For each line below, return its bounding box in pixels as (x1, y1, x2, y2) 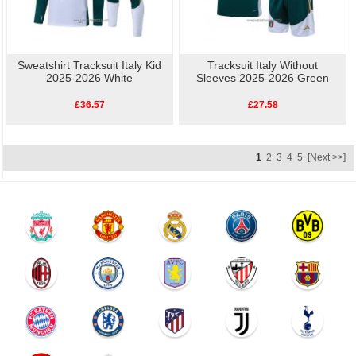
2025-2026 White (46, 71, 133, 84)
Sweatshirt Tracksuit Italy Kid (17, 58, 162, 72)
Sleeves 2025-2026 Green (196, 71, 330, 84)
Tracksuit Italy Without (207, 58, 319, 72)
